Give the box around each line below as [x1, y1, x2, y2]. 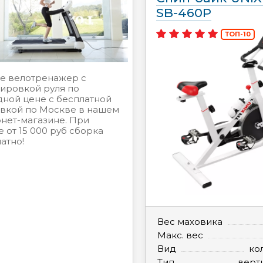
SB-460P [156, 5, 212, 20]
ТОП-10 [225, 30, 251, 38]
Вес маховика [157, 216, 223, 227]
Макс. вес [157, 230, 204, 241]
